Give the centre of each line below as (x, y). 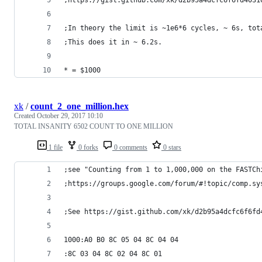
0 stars (171, 147)
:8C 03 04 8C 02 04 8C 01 (113, 254)
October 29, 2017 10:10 (70, 116)
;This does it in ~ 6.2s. (113, 42)
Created (25, 116)
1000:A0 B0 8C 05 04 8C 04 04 (121, 239)
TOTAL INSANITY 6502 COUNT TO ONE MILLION (94, 126)
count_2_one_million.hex (80, 106)
